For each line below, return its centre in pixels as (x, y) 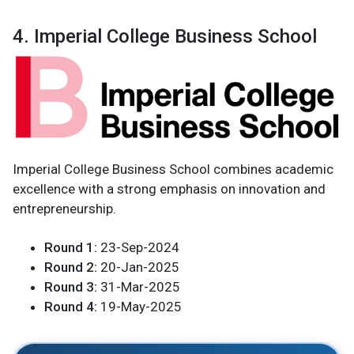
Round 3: (71, 287)
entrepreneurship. (64, 209)
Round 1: (71, 248)
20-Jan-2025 (138, 267)
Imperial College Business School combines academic (173, 169)
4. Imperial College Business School (165, 36)
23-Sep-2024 (138, 248)
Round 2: (71, 267)
